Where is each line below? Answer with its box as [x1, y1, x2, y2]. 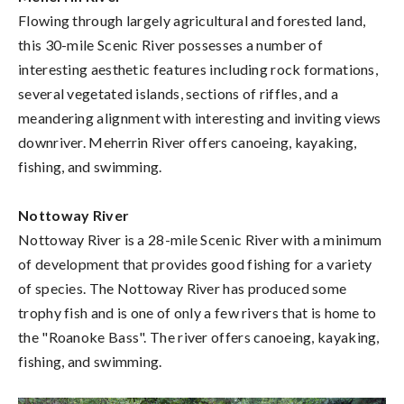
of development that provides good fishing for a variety [18, 254, 372, 272]
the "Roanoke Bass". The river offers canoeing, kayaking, [18, 327, 380, 345]
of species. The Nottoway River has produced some [18, 279, 347, 297]
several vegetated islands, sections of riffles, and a [18, 84, 338, 102]
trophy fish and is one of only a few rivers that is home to [18, 303, 377, 321]
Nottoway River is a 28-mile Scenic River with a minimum [18, 230, 382, 248]
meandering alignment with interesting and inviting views [18, 108, 381, 126]
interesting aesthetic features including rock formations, [18, 60, 379, 78]
